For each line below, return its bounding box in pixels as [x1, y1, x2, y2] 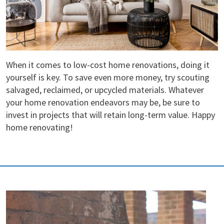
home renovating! [6, 121, 75, 133]
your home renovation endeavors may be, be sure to [6, 96, 200, 108]
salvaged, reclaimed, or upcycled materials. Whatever [6, 83, 204, 95]
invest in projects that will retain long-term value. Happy [6, 108, 215, 120]
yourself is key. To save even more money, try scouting [6, 71, 209, 83]
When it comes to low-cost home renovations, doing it [6, 58, 209, 70]
